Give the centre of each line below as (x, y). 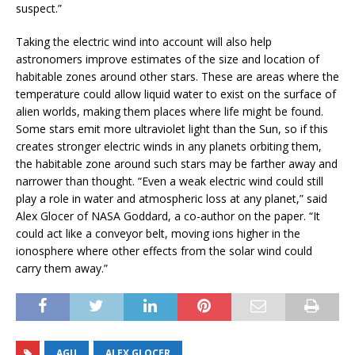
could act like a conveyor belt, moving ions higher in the (158, 234)
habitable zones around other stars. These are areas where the (177, 77)
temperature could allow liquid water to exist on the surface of (176, 94)
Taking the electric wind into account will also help (144, 42)
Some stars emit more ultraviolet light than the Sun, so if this (172, 129)
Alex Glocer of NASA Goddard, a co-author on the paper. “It (168, 216)
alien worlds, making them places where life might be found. (170, 112)
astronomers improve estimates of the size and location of (168, 59)
